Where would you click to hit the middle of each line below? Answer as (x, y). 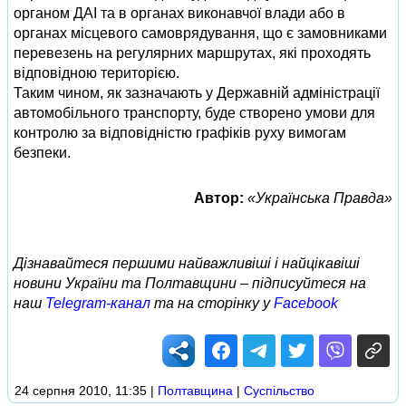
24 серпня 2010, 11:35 (81, 391)
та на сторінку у (212, 303)
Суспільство (279, 391)
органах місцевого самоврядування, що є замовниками (200, 33)
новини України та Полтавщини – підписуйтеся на (190, 283)
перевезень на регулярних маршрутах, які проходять (192, 53)
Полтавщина (195, 391)
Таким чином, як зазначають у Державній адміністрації (197, 93)
